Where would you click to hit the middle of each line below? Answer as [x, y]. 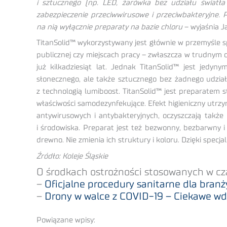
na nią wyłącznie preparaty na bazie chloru [109, 27]
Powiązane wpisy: [66, 220]
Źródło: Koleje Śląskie [72, 156]
